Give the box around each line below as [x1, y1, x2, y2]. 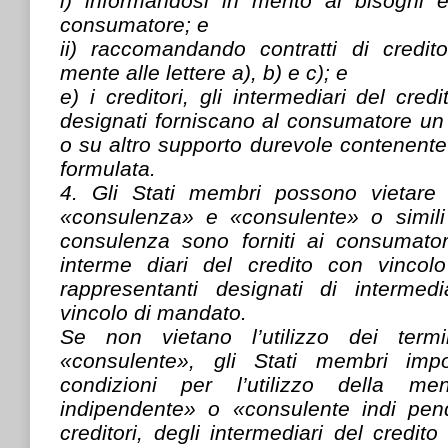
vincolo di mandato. [60, 300, 247, 324]
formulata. [60, 156, 156, 180]
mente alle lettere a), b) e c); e [60, 60, 348, 84]
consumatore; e [60, 12, 209, 36]
